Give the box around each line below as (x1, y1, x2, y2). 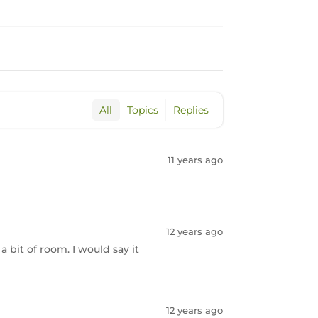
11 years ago (167, 154, 223, 165)
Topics (126, 104, 158, 116)
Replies (172, 104, 209, 116)
